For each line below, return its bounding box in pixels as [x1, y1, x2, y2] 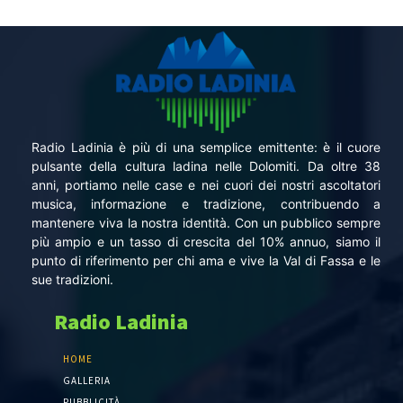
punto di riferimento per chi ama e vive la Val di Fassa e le [31, 252, 381, 268]
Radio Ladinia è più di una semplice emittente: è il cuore [31, 139, 381, 155]
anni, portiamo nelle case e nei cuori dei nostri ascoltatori [31, 176, 381, 193]
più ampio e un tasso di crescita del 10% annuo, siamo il [31, 233, 381, 249]
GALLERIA [63, 373, 111, 387]
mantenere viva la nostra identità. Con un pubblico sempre [31, 214, 381, 230]
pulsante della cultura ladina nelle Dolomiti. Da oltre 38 [31, 157, 381, 174]
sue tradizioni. [31, 271, 113, 287]
